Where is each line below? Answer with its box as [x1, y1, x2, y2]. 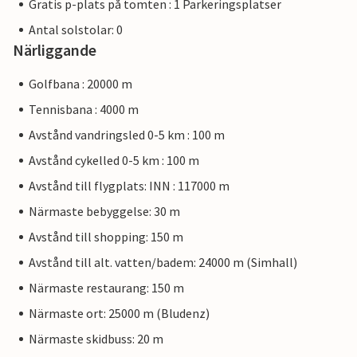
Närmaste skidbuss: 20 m [29, 331, 163, 347]
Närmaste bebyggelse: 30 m [29, 203, 180, 220]
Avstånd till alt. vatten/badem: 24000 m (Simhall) [29, 254, 297, 271]
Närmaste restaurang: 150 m [29, 280, 184, 296]
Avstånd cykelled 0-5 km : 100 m [29, 152, 199, 169]
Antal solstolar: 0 [29, 22, 123, 38]
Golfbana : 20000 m [29, 76, 132, 92]
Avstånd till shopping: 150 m [29, 229, 183, 245]
